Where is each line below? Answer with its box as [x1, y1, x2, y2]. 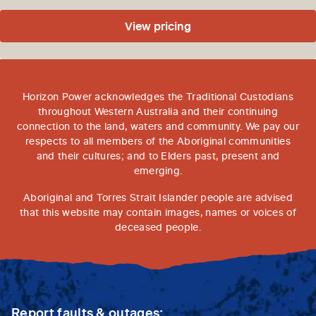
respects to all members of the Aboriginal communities [25, 133, 291, 147]
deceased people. [114, 219, 202, 233]
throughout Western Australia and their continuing [38, 103, 278, 118]
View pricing [124, 17, 192, 33]
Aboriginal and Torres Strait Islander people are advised [23, 189, 293, 204]
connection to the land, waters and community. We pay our [17, 118, 299, 133]
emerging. [133, 162, 183, 177]
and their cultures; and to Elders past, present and [36, 147, 280, 162]
